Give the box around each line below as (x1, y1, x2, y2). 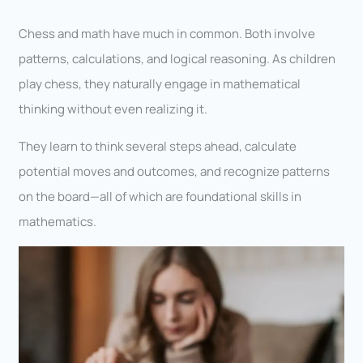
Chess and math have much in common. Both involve (19, 25, 316, 43)
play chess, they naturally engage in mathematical (19, 75, 301, 93)
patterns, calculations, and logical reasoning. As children (19, 50, 336, 68)
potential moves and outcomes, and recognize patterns (19, 163, 331, 181)
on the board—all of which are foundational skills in (19, 188, 302, 206)
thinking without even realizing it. (19, 100, 208, 118)
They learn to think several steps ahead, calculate (19, 138, 297, 156)
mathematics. (19, 213, 97, 231)
